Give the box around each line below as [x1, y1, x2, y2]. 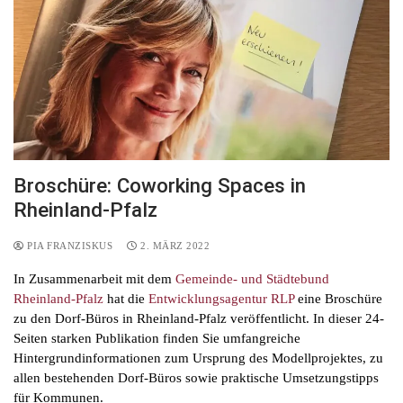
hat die [103, 291, 148, 306]
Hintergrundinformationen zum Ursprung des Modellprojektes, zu [13, 350, 383, 365]
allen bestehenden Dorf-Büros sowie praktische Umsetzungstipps [13, 370, 379, 385]
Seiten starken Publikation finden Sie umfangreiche [13, 330, 300, 345]
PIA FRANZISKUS [23, 239, 112, 251]
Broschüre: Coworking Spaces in [13, 173, 306, 197]
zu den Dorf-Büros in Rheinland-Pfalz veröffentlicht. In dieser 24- [13, 310, 384, 326]
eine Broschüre [298, 291, 382, 306]
